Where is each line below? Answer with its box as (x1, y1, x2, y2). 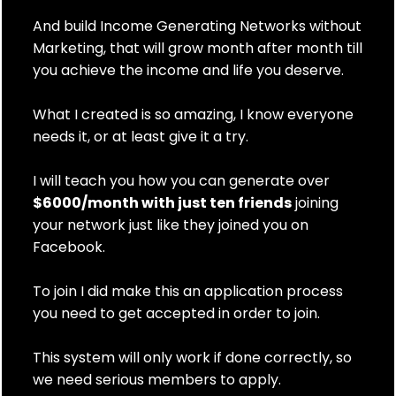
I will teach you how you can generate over (33, 171, 330, 192)
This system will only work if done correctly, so (33, 347, 352, 369)
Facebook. (33, 237, 105, 258)
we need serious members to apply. (33, 369, 281, 391)
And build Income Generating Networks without (33, 16, 362, 37)
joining (292, 193, 339, 214)
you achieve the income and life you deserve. (33, 60, 344, 81)
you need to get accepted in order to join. (33, 303, 320, 324)
